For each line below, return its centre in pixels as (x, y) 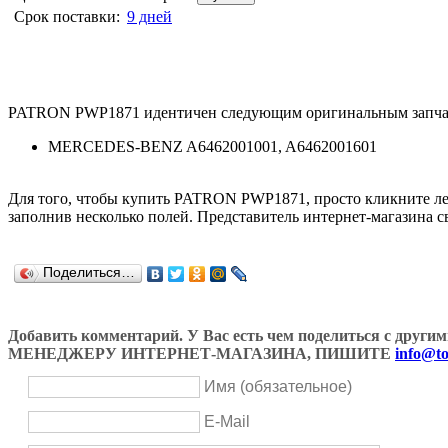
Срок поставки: (67, 16)
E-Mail (227, 421)
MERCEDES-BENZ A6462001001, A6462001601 (212, 146)
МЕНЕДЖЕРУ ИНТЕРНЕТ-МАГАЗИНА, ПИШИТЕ (201, 354)
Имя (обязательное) (278, 387)
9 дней (149, 16)
